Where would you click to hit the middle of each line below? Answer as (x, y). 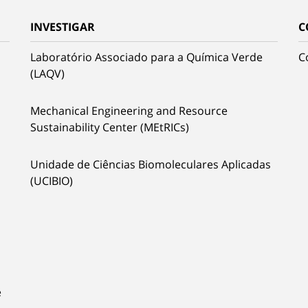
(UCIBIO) (52, 181)
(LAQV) (47, 74)
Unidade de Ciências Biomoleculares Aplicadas (151, 164)
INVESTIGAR (63, 27)
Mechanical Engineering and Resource (129, 111)
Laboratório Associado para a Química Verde (146, 57)
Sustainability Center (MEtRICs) (110, 127)
